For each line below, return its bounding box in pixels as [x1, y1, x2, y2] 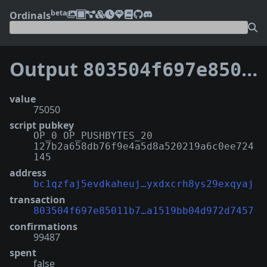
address [10, 166, 46, 179]
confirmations [10, 219, 77, 233]
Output [10, 56, 83, 82]
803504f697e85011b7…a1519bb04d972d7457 [33, 204, 254, 216]
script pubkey [10, 118, 74, 132]
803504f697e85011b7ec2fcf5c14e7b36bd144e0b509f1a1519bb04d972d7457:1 [83, 58, 241, 82]
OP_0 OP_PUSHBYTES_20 [33, 129, 153, 141]
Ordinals [10, 8, 51, 22]
